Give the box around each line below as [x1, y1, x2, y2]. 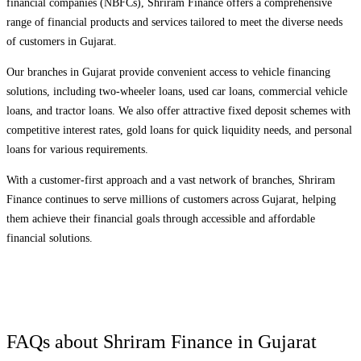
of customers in [6, 35, 80, 48]
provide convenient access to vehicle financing [116, 65, 330, 78]
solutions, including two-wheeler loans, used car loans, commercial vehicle [6, 85, 347, 98]
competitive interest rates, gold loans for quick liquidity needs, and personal [6, 123, 352, 136]
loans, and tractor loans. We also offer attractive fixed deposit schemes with [6, 104, 351, 117]
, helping [296, 193, 336, 205]
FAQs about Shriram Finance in [6, 330, 258, 352]
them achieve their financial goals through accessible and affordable [6, 212, 315, 225]
